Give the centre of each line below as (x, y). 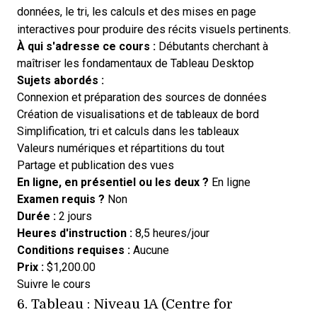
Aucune (150, 250)
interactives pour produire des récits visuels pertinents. (154, 29)
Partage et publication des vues (96, 165)
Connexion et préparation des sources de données (142, 97)
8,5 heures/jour (171, 233)
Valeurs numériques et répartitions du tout (121, 148)
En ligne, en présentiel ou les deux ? (113, 182)
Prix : (30, 267)
